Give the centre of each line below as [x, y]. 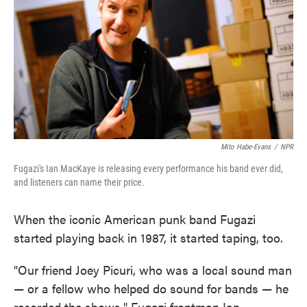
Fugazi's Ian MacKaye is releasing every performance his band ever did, [148, 169]
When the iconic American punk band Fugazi [135, 219]
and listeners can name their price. [79, 183]
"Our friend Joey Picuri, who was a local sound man [153, 270]
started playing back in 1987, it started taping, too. [148, 238]
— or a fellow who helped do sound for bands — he [151, 288]
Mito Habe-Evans [246, 147]
